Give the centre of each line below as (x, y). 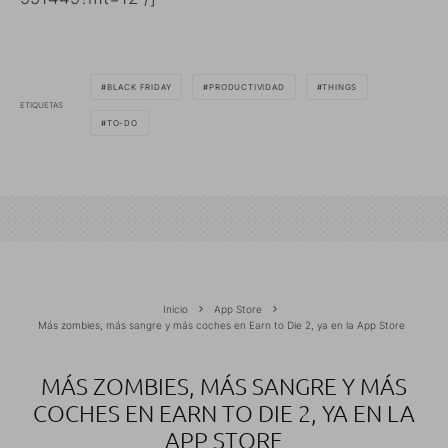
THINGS (340, 87)
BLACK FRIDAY (139, 87)
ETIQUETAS (41, 104)
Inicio (175, 309)
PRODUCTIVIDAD (247, 87)
